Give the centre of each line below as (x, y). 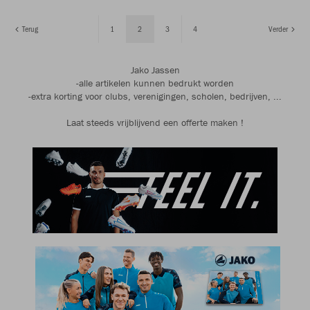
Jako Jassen (155, 70)
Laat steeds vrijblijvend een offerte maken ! (155, 122)
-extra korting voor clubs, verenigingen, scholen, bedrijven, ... (155, 96)
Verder (279, 28)
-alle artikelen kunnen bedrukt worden (155, 83)
